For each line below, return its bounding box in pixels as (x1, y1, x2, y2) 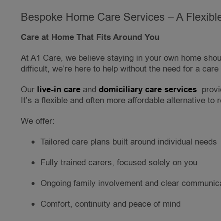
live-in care (37, 84, 80, 96)
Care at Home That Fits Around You (21, 32, 159, 44)
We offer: (21, 115, 55, 127)
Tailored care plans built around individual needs (40, 136, 217, 148)
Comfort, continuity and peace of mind (40, 198, 181, 210)
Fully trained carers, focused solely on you (40, 157, 197, 169)
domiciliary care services (99, 84, 197, 96)
